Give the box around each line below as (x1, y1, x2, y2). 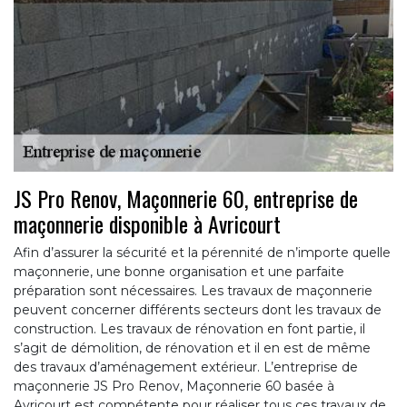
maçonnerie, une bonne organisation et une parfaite (14, 263, 344, 280)
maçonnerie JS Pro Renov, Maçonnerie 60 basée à (14, 377, 334, 394)
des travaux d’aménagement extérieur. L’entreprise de (14, 358, 358, 375)
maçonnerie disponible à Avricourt (14, 206, 281, 240)
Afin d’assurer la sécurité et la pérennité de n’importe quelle (14, 243, 391, 261)
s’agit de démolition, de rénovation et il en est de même (14, 339, 371, 356)
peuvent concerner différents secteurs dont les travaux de (14, 301, 382, 318)
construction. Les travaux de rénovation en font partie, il (14, 320, 365, 337)
